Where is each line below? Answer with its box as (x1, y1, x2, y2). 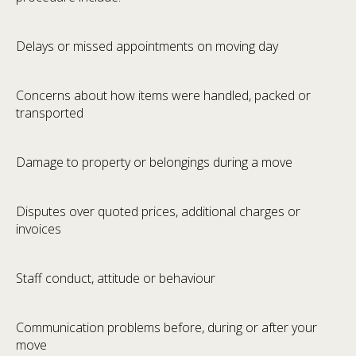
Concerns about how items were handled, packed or (16, 87, 311, 105)
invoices (16, 220, 61, 238)
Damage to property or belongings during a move (16, 153, 292, 172)
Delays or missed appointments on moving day (16, 37, 278, 56)
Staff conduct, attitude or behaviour (16, 269, 215, 288)
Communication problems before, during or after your (16, 319, 317, 337)
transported (16, 104, 83, 122)
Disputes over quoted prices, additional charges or (16, 203, 300, 221)
